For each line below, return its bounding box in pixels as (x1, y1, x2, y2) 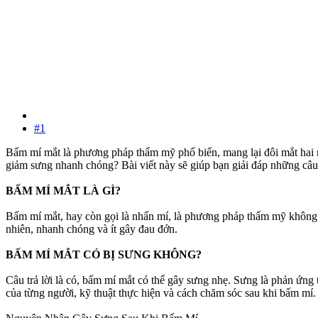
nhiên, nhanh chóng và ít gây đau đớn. (6, 223, 177, 236)
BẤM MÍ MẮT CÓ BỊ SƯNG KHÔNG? (6, 248, 202, 261)
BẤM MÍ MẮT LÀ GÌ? (6, 185, 121, 197)
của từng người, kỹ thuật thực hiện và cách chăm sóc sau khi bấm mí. (6, 287, 316, 300)
